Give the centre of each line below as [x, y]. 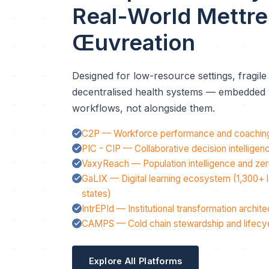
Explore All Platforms [135, 261]
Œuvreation [134, 42]
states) [96, 194]
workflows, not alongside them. [144, 108]
